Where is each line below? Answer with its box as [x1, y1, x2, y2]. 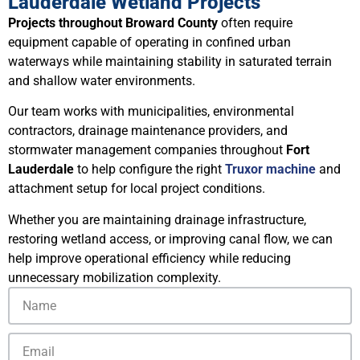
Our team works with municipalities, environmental [8, 104, 294, 120]
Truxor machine [225, 162, 316, 178]
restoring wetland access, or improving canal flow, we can [8, 231, 333, 247]
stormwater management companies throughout [8, 142, 286, 158]
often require [218, 14, 292, 31]
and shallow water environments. [8, 72, 195, 88]
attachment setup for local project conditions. [8, 181, 265, 197]
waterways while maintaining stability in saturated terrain [8, 53, 332, 69]
